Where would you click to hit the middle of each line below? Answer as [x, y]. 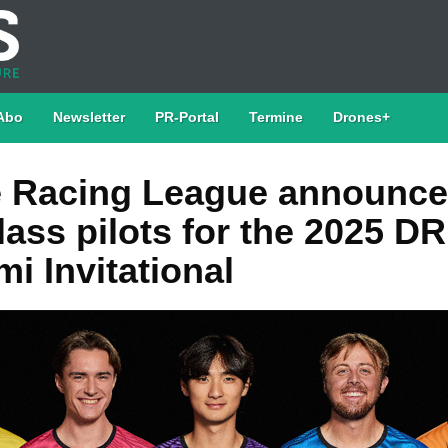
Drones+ [361, 116]
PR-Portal [187, 116]
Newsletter [89, 116]
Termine [276, 116]
